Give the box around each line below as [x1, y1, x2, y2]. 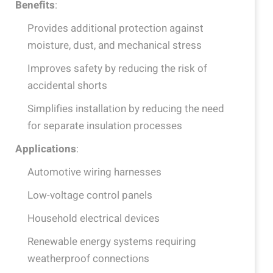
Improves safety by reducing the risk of [27, 61, 207, 76]
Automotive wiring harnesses [27, 165, 161, 180]
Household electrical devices [27, 211, 160, 226]
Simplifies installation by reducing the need [27, 101, 224, 116]
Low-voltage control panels [27, 188, 152, 203]
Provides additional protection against [27, 21, 204, 36]
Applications [15, 141, 76, 157]
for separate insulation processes [27, 118, 182, 133]
